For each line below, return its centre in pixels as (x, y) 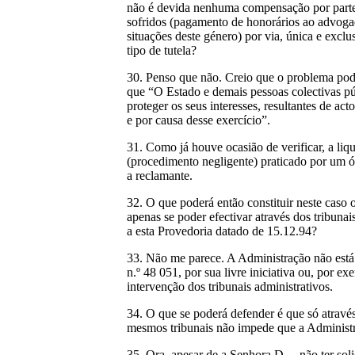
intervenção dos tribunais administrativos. (230, 286)
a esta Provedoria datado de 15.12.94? (222, 231)
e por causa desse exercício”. (198, 120)
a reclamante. (160, 176)
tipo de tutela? (162, 50)
